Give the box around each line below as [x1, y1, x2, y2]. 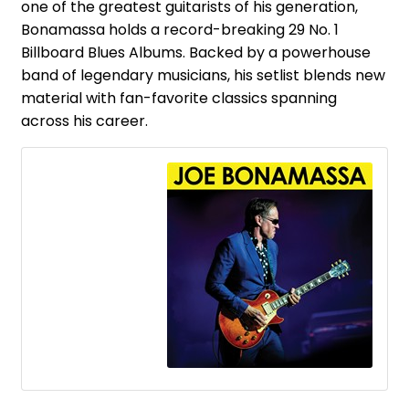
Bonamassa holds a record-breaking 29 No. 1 [21, 18, 339, 40]
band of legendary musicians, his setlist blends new [21, 64, 385, 86]
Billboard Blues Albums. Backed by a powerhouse [21, 41, 371, 63]
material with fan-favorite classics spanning [21, 87, 337, 109]
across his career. [21, 110, 148, 131]
